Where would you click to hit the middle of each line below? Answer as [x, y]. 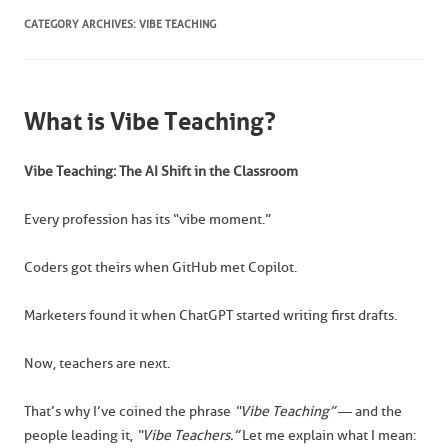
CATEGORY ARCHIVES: [81, 24]
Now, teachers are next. [97, 363]
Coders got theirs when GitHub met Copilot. [160, 267]
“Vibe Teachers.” [187, 435]
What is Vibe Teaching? [150, 122]
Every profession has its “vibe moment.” [147, 219]
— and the [368, 411]
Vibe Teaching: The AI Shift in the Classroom [161, 171]
